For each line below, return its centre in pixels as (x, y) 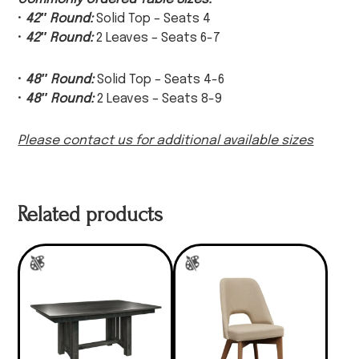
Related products (91, 215)
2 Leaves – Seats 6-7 (157, 38)
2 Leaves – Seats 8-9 (158, 99)
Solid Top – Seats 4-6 (159, 80)
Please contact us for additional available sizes (166, 141)
